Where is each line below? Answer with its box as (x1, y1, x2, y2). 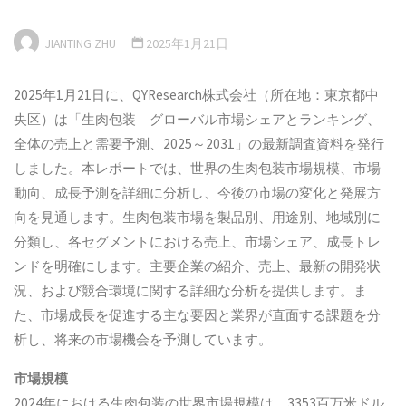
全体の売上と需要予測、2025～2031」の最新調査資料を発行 (14, 135, 385, 153)
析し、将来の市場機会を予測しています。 (14, 331, 273, 349)
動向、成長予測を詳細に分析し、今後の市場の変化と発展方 (14, 184, 382, 202)
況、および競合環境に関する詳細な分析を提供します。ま (14, 282, 368, 300)
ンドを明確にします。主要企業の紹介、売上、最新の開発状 (14, 257, 382, 275)
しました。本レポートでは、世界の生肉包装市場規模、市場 (14, 159, 382, 178)
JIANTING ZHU (44, 34, 116, 52)
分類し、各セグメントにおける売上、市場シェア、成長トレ (14, 233, 382, 251)
